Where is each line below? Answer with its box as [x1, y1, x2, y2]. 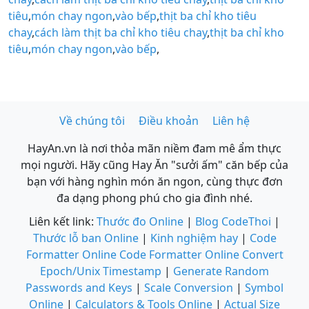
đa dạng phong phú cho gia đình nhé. [57, 190, 252, 206]
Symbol [245, 279, 283, 295]
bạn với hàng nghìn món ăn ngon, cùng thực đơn [26, 173, 283, 189]
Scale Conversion [144, 279, 233, 295]
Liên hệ [212, 112, 250, 128]
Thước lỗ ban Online [32, 230, 139, 246]
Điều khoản [139, 112, 199, 128]
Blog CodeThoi [195, 213, 271, 229]
